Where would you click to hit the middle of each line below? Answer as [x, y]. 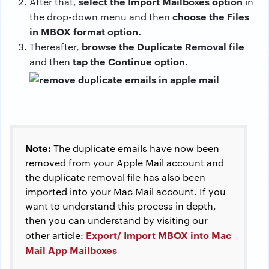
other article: [56, 235]
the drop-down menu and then [101, 17]
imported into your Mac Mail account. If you [125, 192]
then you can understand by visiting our [116, 220]
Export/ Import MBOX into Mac [159, 235]
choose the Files [211, 17]
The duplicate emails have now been [135, 148]
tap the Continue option [129, 62]
